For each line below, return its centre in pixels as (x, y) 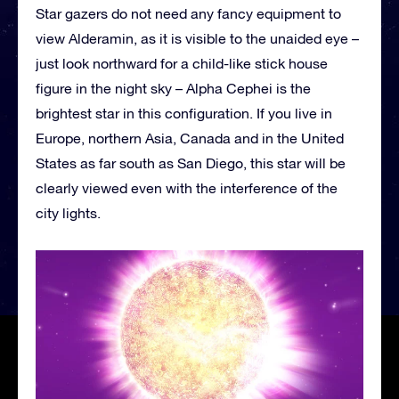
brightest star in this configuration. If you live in (184, 113)
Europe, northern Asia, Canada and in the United (190, 138)
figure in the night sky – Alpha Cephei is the (173, 88)
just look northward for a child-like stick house (182, 63)
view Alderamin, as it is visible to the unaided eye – (197, 38)
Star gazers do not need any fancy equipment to (188, 13)
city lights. (68, 212)
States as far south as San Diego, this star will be (191, 163)
